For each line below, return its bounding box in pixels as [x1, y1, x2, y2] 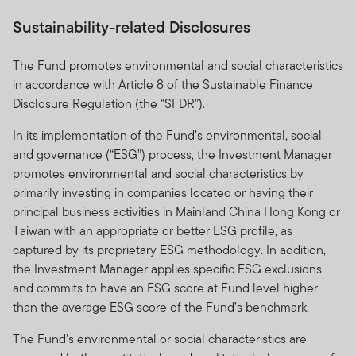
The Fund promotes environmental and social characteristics [13, 56, 343, 75]
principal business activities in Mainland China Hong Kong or [13, 202, 340, 221]
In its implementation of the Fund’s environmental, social [13, 126, 322, 145]
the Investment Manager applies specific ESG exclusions [13, 259, 322, 278]
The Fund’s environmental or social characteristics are [13, 329, 307, 348]
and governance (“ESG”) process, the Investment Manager [13, 145, 332, 164]
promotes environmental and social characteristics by [13, 164, 304, 183]
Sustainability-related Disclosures [13, 14, 250, 39]
